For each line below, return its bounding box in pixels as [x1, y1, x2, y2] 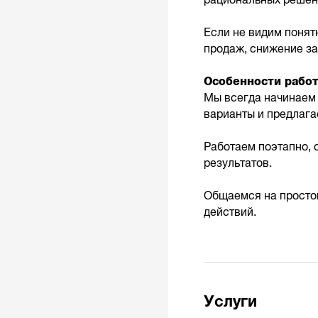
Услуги [203, 292, 257, 311]
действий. [203, 206, 256, 219]
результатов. [203, 157, 272, 170]
